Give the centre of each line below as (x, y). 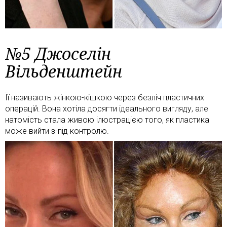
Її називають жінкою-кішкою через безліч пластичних (105, 97)
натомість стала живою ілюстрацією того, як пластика (107, 120)
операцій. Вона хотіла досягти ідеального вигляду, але (107, 108)
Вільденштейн (64, 71)
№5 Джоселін (58, 53)
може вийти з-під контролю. (57, 131)
